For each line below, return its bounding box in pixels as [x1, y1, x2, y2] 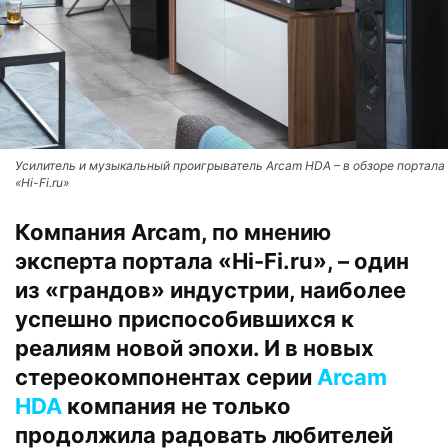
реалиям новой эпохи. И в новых [15, 335, 374, 361]
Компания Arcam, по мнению [15, 219, 331, 245]
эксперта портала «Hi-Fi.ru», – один [15, 248, 409, 274]
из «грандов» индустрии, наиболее [15, 277, 406, 303]
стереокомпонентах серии [15, 364, 317, 390]
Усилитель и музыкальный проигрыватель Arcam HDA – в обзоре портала [15, 158, 445, 173]
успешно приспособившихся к [15, 306, 354, 332]
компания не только [62, 393, 291, 419]
